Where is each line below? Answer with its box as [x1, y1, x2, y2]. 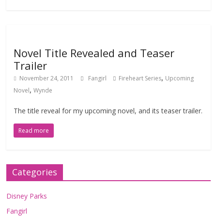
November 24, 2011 [19, 74, 74, 82]
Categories [12, 166, 58, 178]
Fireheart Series [119, 74, 162, 82]
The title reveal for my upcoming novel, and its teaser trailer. [14, 106, 203, 115]
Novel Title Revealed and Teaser [14, 46, 175, 60]
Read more [18, 126, 49, 135]
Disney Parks [6, 191, 47, 201]
